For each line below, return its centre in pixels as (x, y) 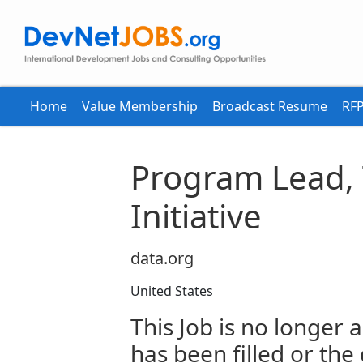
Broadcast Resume (270, 106)
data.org (162, 258)
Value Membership (140, 106)
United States (171, 291)
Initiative (196, 216)
